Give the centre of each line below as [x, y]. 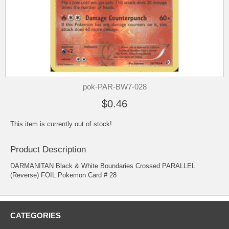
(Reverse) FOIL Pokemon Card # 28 [63, 175]
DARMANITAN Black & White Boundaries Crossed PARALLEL [103, 166]
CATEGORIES [36, 216]
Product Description [48, 150]
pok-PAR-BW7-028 [114, 87]
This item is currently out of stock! [61, 124]
